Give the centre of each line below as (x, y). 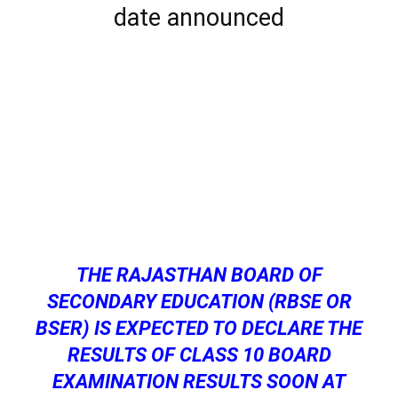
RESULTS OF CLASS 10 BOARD (199, 355)
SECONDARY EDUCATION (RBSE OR (199, 302)
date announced (199, 17)
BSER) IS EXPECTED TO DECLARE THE (199, 329)
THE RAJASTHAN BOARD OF (199, 275)
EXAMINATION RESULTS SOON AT (199, 382)
